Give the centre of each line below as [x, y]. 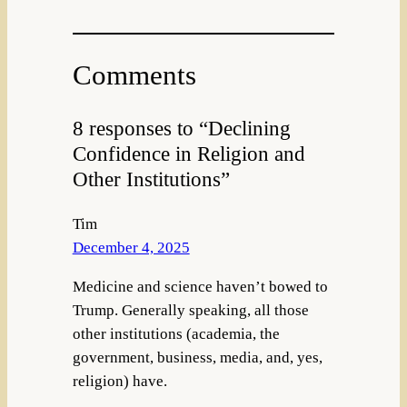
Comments [134, 74]
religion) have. [119, 382]
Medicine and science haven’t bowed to [200, 287]
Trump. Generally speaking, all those [190, 311]
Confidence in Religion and [189, 153]
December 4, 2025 [131, 248]
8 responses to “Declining [181, 128]
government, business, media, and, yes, [197, 358]
